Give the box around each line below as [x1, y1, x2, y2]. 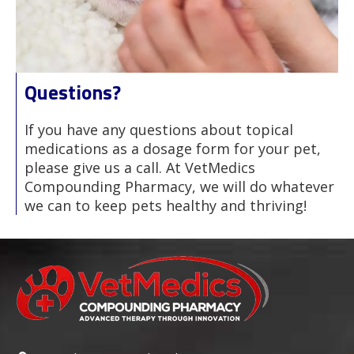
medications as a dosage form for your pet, [24, 138, 321, 158]
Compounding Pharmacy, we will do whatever [24, 176, 334, 196]
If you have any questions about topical [24, 119, 293, 139]
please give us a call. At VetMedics [24, 157, 255, 177]
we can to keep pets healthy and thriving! [24, 195, 307, 215]
